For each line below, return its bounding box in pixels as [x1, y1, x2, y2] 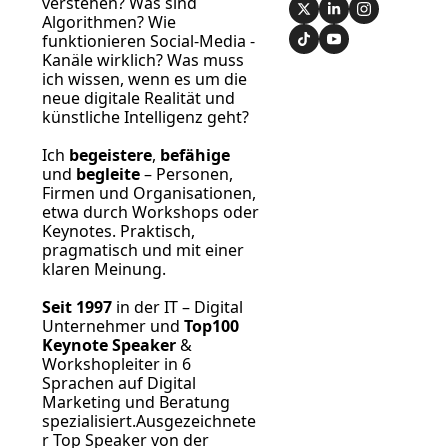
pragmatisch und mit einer [42, 239, 244, 262]
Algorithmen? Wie [42, 11, 176, 34]
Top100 [184, 315, 239, 338]
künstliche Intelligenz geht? [42, 106, 249, 129]
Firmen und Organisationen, [42, 182, 256, 205]
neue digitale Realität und [42, 87, 235, 110]
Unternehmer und [42, 315, 184, 338]
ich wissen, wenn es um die [42, 68, 247, 91]
